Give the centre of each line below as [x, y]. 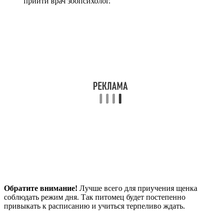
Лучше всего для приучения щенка [138, 188]
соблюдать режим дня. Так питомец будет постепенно [95, 197]
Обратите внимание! [42, 188]
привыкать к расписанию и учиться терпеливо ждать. [94, 206]
